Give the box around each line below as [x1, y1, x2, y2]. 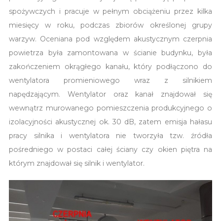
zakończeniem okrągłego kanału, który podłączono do [8, 62, 213, 72]
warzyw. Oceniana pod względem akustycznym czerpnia [8, 35, 213, 44]
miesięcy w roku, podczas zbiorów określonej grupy [8, 21, 213, 30]
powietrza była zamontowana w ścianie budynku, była [8, 48, 213, 58]
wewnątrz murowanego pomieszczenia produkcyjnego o [8, 104, 213, 113]
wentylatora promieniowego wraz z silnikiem [8, 76, 213, 85]
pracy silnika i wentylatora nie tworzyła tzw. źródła [8, 131, 213, 141]
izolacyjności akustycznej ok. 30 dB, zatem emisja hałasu [8, 117, 213, 127]
